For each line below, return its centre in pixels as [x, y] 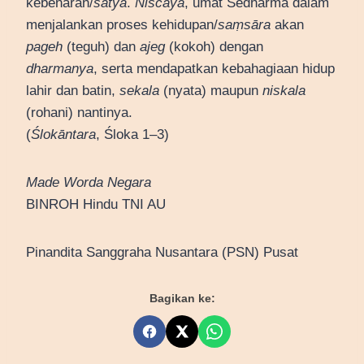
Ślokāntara [63, 135]
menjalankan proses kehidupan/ [122, 25]
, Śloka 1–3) [132, 135]
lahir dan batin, [73, 91]
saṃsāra [244, 25]
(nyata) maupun [211, 91]
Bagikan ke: [182, 299]
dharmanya [60, 69]
